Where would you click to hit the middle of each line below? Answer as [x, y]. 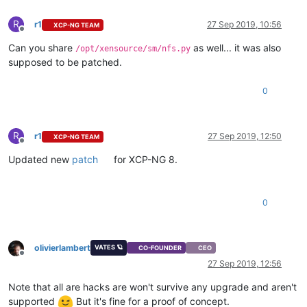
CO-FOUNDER [160, 248]
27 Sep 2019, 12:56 [245, 263]
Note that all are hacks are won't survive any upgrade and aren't [152, 286]
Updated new [40, 160]
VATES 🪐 [108, 247]
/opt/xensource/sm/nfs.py [133, 49]
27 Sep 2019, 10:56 [244, 25]
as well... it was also [236, 48]
